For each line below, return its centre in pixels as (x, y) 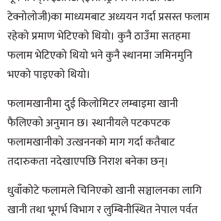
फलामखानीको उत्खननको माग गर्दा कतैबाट (91, 142)
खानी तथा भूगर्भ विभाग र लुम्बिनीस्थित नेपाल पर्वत (103, 210)
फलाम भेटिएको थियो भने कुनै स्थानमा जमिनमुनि (100, 55)
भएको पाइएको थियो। (49, 74)
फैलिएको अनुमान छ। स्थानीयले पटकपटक (89, 123)
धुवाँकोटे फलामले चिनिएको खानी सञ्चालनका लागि (105, 190)
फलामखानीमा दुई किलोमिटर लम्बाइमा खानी (93, 104)
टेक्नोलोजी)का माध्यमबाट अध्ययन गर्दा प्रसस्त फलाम (109, 17)
